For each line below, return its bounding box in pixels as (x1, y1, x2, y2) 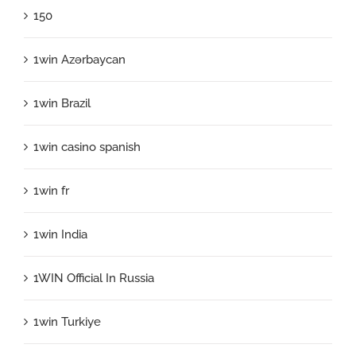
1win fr (33, 183, 69, 198)
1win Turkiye (33, 314, 101, 329)
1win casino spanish (33, 139, 141, 154)
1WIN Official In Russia (33, 270, 154, 285)
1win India (33, 226, 87, 242)
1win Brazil (33, 95, 91, 110)
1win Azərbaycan (33, 52, 126, 67)
